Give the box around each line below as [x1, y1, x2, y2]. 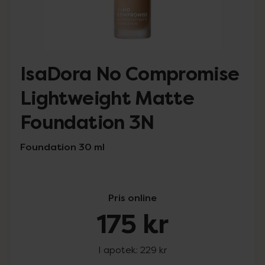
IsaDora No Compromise [20, 62, 240, 86]
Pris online [108, 191, 157, 204]
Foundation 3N [20, 111, 154, 135]
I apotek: [98, 244, 140, 256]
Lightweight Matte [20, 86, 195, 111]
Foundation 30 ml [20, 140, 105, 153]
